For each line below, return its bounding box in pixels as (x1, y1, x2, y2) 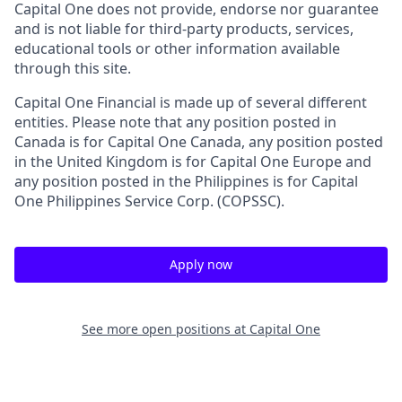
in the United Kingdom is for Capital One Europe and (14, 152, 371, 171)
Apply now (170, 256, 232, 273)
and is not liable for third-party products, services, (14, 19, 354, 39)
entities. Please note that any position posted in (14, 112, 336, 132)
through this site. (14, 58, 131, 78)
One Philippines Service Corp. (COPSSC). (14, 191, 284, 211)
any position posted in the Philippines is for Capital (14, 171, 358, 191)
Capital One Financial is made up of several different (14, 92, 367, 112)
